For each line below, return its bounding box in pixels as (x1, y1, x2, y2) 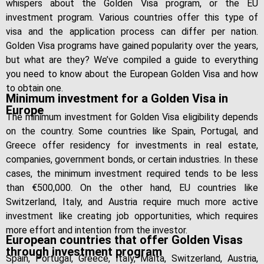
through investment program (6, 245, 162, 259)
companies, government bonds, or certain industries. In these (6, 153, 258, 165)
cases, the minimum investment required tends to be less (6, 167, 258, 179)
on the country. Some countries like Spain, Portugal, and (6, 125, 258, 137)
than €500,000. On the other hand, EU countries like (6, 181, 258, 193)
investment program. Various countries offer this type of (6, 12, 258, 24)
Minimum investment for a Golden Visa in (6, 91, 228, 105)
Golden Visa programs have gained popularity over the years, (6, 40, 258, 52)
